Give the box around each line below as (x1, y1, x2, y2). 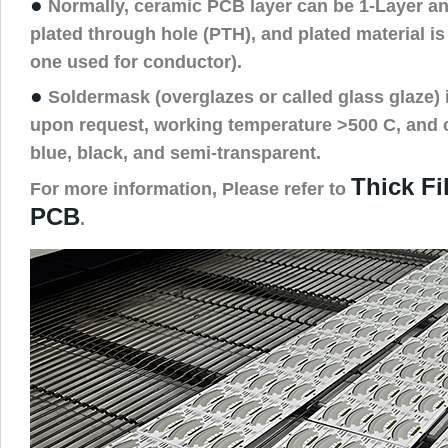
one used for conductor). (30, 50, 242, 72)
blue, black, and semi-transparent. (30, 141, 321, 163)
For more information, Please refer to (30, 177, 351, 199)
